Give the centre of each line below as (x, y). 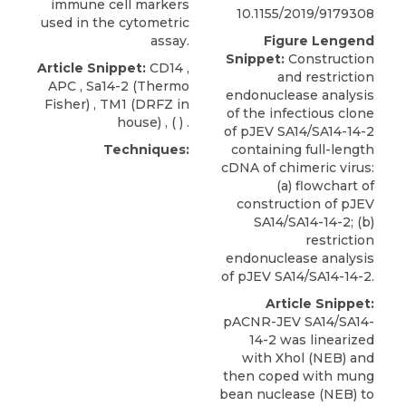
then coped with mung (299, 377)
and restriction (326, 77)
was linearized (325, 340)
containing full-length (303, 150)
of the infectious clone (300, 114)
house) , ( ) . (153, 123)
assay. (170, 41)
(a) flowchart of (325, 186)
